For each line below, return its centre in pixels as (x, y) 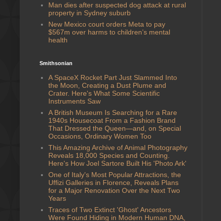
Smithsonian (56, 63)
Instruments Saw (74, 101)
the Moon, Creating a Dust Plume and (107, 85)
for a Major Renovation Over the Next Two (114, 190)
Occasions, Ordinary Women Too (100, 136)
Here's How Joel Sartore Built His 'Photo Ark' (117, 163)
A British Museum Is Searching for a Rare (112, 112)
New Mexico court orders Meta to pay (107, 24)
